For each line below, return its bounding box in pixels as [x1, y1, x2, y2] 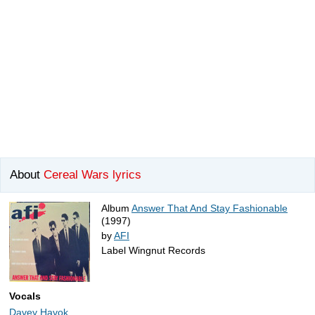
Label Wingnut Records [101, 245, 205, 257]
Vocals [9, 290, 41, 302]
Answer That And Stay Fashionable [131, 202, 288, 214]
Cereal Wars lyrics [44, 168, 141, 182]
